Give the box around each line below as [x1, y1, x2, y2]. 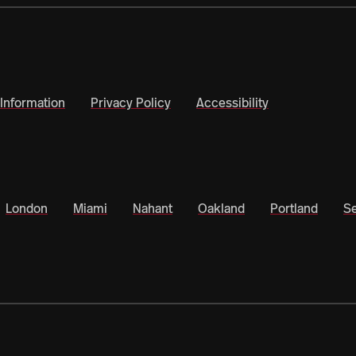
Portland [270, 199, 318, 218]
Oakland [198, 199, 245, 218]
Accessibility [196, 94, 269, 112]
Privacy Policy [91, 94, 171, 112]
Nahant [133, 199, 172, 218]
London [6, 199, 48, 218]
